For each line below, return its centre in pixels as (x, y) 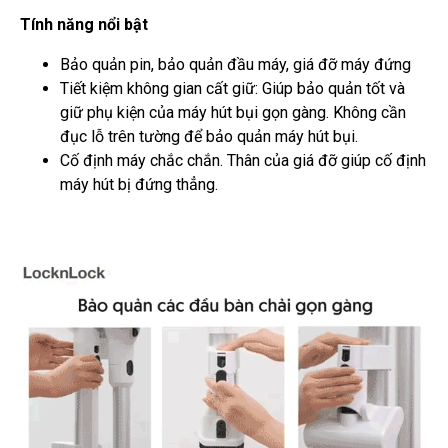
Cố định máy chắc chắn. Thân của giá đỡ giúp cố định (243, 161)
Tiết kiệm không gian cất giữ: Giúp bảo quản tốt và (232, 89)
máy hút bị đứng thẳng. (139, 185)
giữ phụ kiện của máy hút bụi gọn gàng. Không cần (233, 113)
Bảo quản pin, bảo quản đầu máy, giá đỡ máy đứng (235, 65)
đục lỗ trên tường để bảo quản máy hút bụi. (209, 137)
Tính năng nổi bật (84, 25)
